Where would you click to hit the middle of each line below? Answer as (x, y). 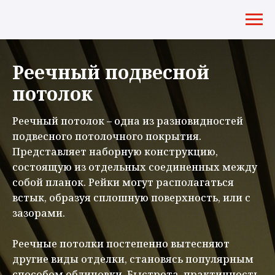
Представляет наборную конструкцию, (115, 152)
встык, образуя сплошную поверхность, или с (131, 198)
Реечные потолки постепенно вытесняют (121, 244)
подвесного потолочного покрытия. (107, 136)
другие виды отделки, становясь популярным (133, 259)
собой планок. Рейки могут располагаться (123, 182)
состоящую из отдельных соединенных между (135, 167)
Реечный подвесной (111, 72)
